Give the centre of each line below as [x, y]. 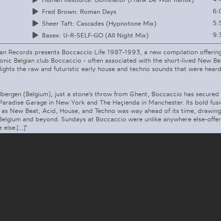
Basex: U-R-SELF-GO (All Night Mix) [95, 35]
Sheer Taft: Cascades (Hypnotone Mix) [99, 23]
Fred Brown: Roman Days [79, 11]
